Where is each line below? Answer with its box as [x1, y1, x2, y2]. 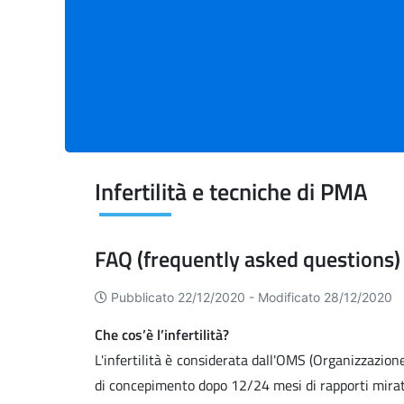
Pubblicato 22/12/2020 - [111, 289, 258, 306]
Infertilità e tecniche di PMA [95, 174, 368, 210]
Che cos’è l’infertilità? [95, 324, 229, 346]
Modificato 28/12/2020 [258, 289, 392, 306]
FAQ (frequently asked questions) [95, 243, 400, 276]
